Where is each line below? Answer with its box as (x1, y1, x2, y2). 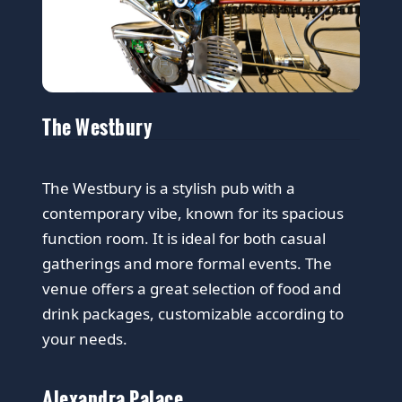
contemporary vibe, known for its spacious (42, 203, 345, 224)
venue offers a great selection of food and (42, 278, 342, 300)
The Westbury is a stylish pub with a (42, 178, 296, 199)
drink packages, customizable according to (42, 303, 345, 325)
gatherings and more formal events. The (42, 253, 333, 275)
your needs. (42, 328, 128, 350)
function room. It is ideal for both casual (42, 228, 327, 249)
